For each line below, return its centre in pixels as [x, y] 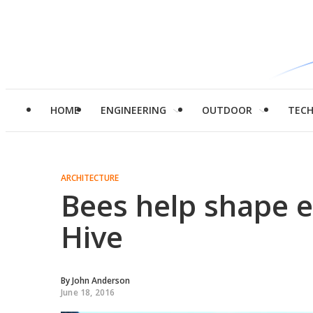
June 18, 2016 [88, 292]
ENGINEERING [133, 110]
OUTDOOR [227, 110]
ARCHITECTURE [90, 178]
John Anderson [101, 281]
